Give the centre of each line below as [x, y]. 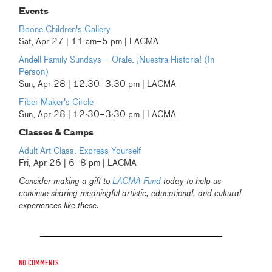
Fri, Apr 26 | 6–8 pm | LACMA [78, 164]
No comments [39, 263]
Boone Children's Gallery [65, 30]
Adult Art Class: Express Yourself [80, 151]
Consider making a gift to [66, 182]
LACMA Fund [137, 182]
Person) [34, 73]
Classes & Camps [56, 133]
